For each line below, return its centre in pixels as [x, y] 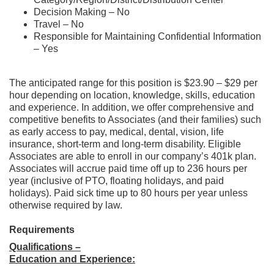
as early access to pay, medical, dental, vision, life [117, 132]
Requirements [42, 230]
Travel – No [59, 24]
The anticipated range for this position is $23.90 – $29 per [133, 83]
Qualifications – [45, 247]
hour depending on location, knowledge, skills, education [132, 95]
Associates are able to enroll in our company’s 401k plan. [133, 156]
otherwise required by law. [66, 205]
